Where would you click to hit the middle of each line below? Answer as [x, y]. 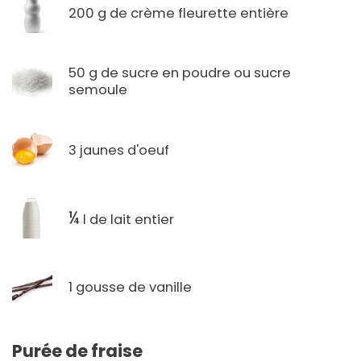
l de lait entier [127, 219]
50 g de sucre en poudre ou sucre [180, 73]
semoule [98, 90]
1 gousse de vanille [130, 287]
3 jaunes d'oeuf [119, 150]
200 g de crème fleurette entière [178, 13]
